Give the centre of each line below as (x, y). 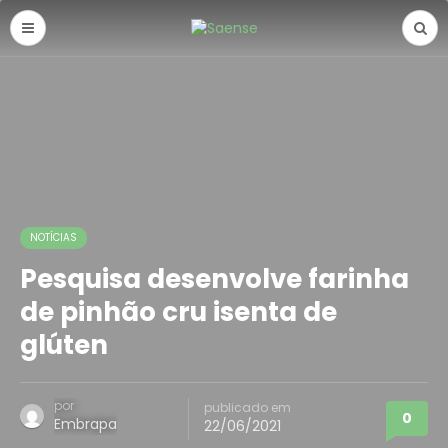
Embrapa (85, 424)
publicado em (247, 407)
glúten (64, 345)
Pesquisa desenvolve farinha (214, 279)
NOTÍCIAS (53, 237)
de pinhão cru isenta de (178, 312)
